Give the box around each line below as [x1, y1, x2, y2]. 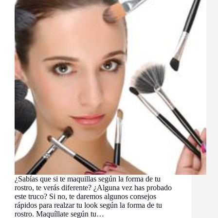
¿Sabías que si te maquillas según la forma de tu [15, 175, 161, 183]
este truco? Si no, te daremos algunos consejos [15, 192, 156, 201]
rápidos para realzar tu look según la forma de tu [15, 201, 162, 210]
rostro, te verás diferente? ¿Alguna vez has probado [15, 183, 172, 192]
